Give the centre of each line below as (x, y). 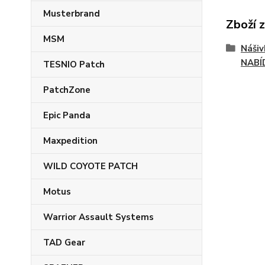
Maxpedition (70, 141)
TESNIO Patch (74, 64)
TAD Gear (64, 243)
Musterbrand (72, 14)
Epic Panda (67, 115)
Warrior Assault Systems (98, 217)
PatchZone (67, 90)
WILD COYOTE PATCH (91, 166)
